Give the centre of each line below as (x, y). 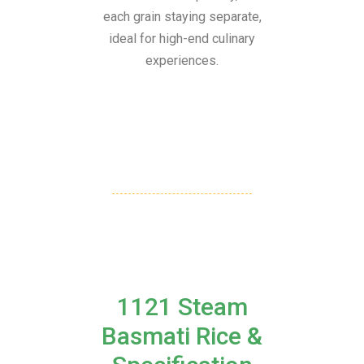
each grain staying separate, (182, 17)
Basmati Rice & (182, 336)
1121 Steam (182, 307)
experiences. (182, 61)
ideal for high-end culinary (182, 39)
